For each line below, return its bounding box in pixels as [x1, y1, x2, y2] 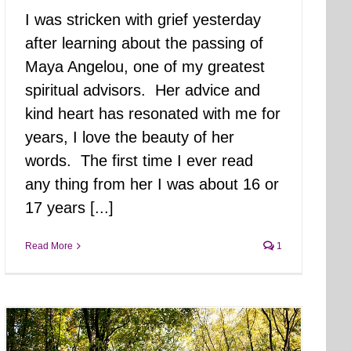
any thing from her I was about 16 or [25, 175, 279, 193]
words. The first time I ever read [25, 152, 253, 169]
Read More [25, 241, 73, 251]
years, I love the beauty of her [25, 128, 234, 146]
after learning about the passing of [25, 34, 263, 52]
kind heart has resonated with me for [25, 105, 280, 122]
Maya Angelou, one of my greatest [25, 58, 265, 75]
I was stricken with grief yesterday [25, 11, 261, 28]
